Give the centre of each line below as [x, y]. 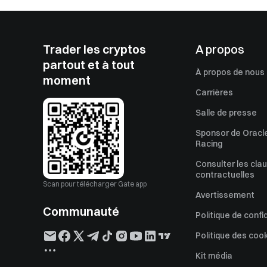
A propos [220, 49]
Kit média [214, 256]
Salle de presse [226, 113]
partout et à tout [89, 65]
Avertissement [225, 195]
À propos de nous [230, 72]
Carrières [214, 92]
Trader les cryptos [94, 49]
